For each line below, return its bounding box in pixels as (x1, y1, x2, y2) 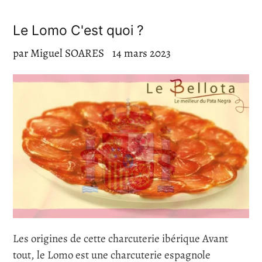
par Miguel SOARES (13, 46, 104, 61)
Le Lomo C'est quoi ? (13, 22, 144, 39)
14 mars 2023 (112, 46, 171, 61)
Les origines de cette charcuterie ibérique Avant (13, 230, 228, 246)
